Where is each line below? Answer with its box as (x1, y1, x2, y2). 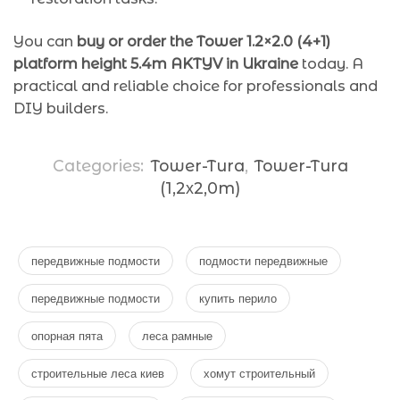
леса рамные (142, 328, 212, 343)
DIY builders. (13, 100, 108, 118)
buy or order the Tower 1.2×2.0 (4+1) (77, 33, 330, 51)
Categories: (52, 155, 148, 175)
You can (13, 33, 77, 51)
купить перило (199, 290, 277, 305)
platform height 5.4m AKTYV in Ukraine (13, 55, 298, 73)
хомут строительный (204, 365, 315, 380)
